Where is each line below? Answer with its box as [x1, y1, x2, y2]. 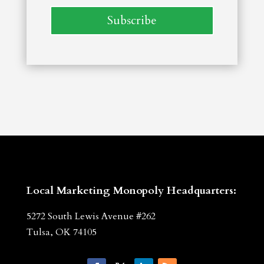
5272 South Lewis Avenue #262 [26, 210, 156, 223]
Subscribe [107, 12, 157, 29]
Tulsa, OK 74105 [26, 226, 97, 239]
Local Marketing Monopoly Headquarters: [26, 183, 236, 199]
